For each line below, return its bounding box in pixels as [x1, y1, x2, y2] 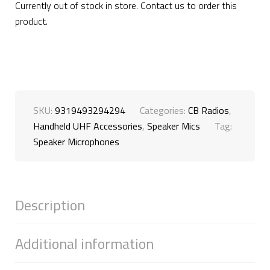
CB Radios [188, 103, 229, 118]
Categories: [140, 103, 188, 118]
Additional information [15, 233, 154, 254]
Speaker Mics [147, 119, 200, 133]
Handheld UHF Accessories [33, 119, 142, 133]
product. [15, 14, 48, 28]
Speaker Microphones [33, 134, 119, 149]
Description [15, 194, 85, 216]
